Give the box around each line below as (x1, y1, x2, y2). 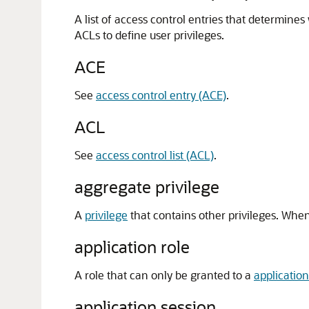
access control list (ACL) (96, 148, 214, 162)
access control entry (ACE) (96, 88, 226, 102)
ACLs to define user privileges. (74, 28, 224, 42)
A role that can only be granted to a (74, 268, 254, 282)
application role (74, 236, 190, 257)
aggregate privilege (74, 176, 219, 197)
